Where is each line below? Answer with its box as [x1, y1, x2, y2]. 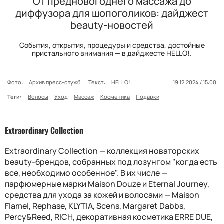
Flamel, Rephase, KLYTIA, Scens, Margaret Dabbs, [5, 200, 185, 211]
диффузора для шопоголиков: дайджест [15, 6, 208, 20]
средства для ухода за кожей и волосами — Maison [5, 189, 199, 200]
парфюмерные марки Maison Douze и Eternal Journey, [5, 178, 209, 189]
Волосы [28, 92, 48, 100]
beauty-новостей [70, 18, 153, 32]
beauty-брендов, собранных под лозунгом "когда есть [5, 156, 217, 167]
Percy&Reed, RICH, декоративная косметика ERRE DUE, [5, 211, 213, 222]
